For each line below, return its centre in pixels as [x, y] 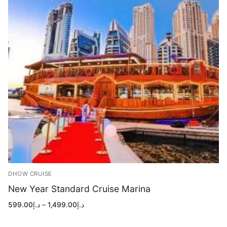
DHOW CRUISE [30, 174]
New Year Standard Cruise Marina [79, 189]
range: [94, 211]
